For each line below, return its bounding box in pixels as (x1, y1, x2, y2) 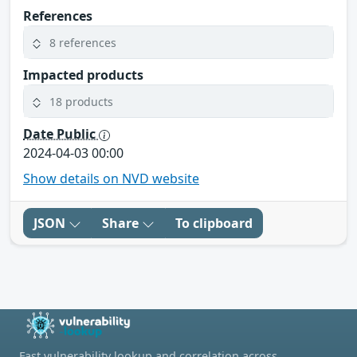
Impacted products (23, 66, 143, 84)
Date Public (23, 125, 99, 143)
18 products (49, 93, 113, 109)
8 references (49, 34, 116, 50)
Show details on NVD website (23, 170, 199, 188)
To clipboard (175, 214, 253, 233)
